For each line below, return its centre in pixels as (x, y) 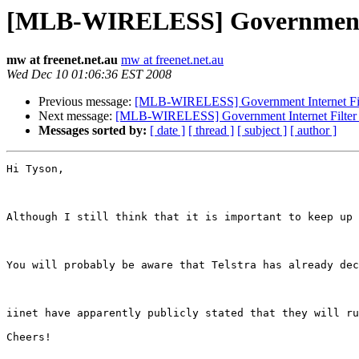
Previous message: (87, 102)
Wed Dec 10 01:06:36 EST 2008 (89, 75)
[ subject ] (262, 131)
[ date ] (167, 131)
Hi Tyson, (35, 169)
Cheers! (29, 337)
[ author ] (313, 131)
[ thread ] (211, 131)
